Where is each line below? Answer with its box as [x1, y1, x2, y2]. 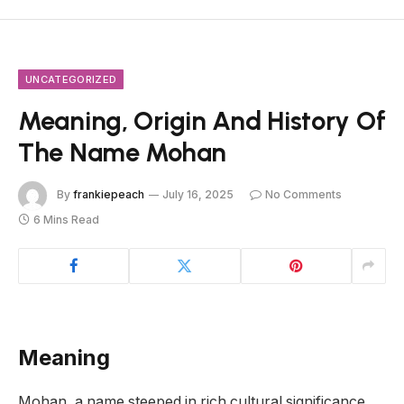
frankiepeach [73, 188, 144, 202]
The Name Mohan [18, 135, 226, 168]
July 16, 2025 [162, 188, 234, 202]
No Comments [265, 188, 342, 202]
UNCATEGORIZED [25, 72, 117, 86]
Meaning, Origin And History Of [18, 104, 386, 136]
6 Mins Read [33, 212, 99, 226]
